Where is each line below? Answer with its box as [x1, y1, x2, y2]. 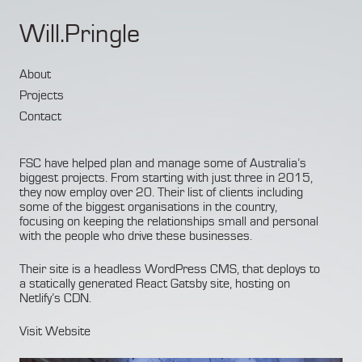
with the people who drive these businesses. [19, 229, 252, 243]
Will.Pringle [19, 19, 140, 48]
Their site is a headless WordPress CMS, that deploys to [19, 262, 320, 277]
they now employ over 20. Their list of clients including [19, 185, 303, 200]
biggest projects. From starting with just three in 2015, [19, 170, 313, 185]
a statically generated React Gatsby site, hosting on [19, 276, 290, 292]
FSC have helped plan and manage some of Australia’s [19, 156, 306, 170]
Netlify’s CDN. [19, 291, 91, 306]
